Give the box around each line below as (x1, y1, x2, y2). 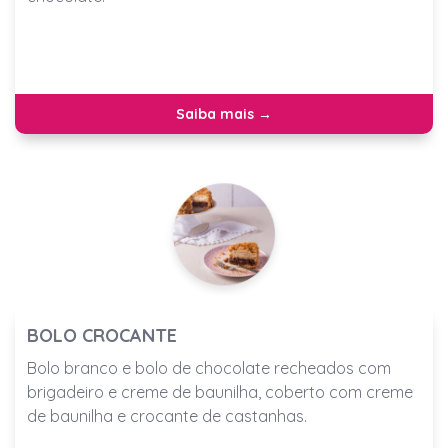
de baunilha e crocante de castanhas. (27, 406, 307, 427)
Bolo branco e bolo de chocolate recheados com (27, 358, 391, 379)
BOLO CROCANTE (27, 324, 177, 348)
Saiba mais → (176, 105, 272, 124)
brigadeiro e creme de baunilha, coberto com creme (27, 382, 413, 403)
